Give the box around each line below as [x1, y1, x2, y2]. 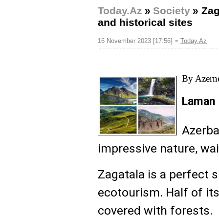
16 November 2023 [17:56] [98, 37, 173, 44]
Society [153, 5, 190, 16]
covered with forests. [98, 203, 213, 218]
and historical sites [98, 17, 193, 28]
